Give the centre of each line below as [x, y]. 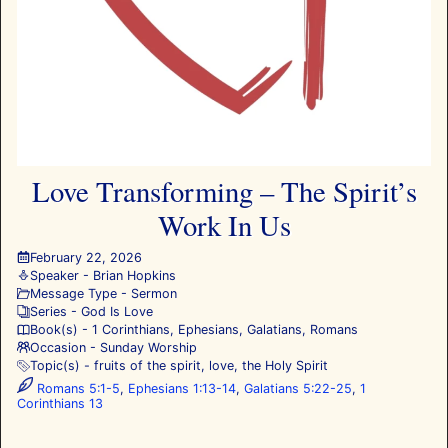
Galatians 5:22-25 [298, 388]
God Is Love [116, 311]
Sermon [153, 293]
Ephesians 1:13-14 [182, 388]
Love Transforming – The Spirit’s [224, 190]
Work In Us [224, 224]
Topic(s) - [61, 366]
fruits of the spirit [147, 366]
